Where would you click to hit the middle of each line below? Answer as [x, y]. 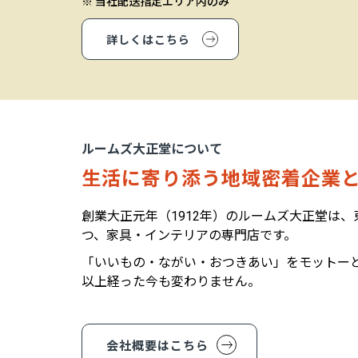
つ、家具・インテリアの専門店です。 [189, 236]
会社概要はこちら [157, 346]
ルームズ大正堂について [152, 149]
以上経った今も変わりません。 [171, 282]
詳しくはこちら [148, 40]
